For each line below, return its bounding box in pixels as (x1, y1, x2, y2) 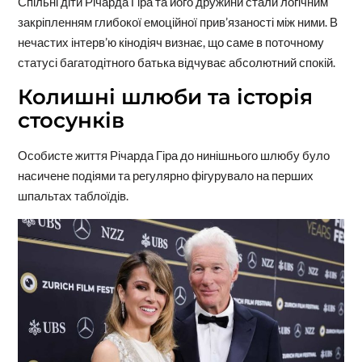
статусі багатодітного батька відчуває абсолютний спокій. (17, 54, 335, 69)
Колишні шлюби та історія (17, 83, 313, 110)
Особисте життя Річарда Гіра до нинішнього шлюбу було (17, 147, 330, 162)
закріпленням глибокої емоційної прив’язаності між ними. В (17, 14, 338, 29)
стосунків (17, 107, 124, 133)
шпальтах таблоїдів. (17, 187, 128, 203)
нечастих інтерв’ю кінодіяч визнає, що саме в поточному (17, 34, 324, 49)
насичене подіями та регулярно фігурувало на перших (17, 167, 314, 183)
